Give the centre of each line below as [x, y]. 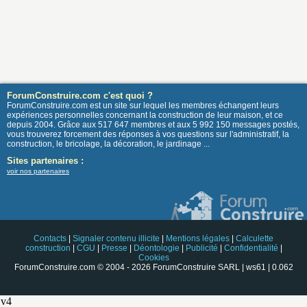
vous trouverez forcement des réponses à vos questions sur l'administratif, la [148, 135]
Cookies [153, 258]
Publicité [201, 248]
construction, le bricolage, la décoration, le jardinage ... [108, 144]
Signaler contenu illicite [116, 239]
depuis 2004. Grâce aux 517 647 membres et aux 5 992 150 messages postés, [153, 125]
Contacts [50, 239]
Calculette [255, 239]
